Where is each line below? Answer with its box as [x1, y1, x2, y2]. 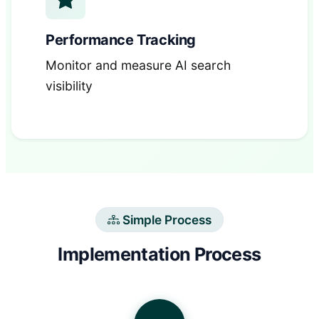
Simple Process [122, 212, 211, 228]
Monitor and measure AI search [46, 58, 231, 73]
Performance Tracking [46, 31, 196, 49]
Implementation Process [58, 244, 261, 266]
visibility [46, 78, 93, 94]
